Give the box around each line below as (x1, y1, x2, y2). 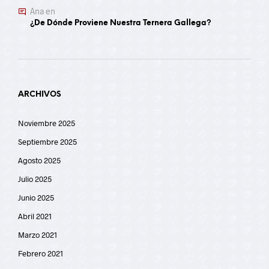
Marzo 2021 (18, 230, 57, 240)
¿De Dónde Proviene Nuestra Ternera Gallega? (30, 19, 211, 27)
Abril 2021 (18, 211, 52, 221)
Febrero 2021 (18, 249, 63, 258)
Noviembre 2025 (18, 118, 75, 128)
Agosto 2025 (18, 156, 61, 165)
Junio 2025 (18, 193, 54, 202)
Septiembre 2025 (18, 137, 77, 147)
